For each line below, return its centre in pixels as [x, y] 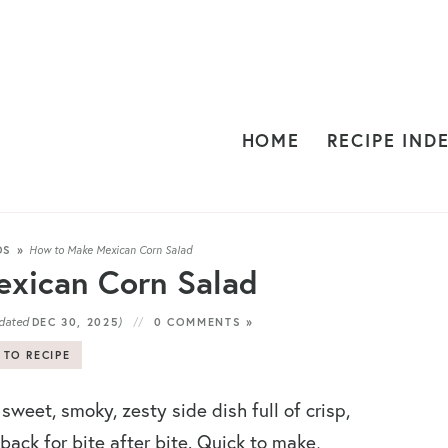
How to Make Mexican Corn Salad [110, 250]
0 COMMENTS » [203, 322]
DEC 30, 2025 [75, 322]
